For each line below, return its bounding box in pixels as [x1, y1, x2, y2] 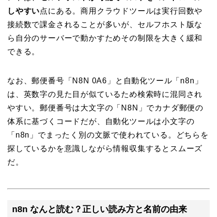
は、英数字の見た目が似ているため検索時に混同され [7, 90, 203, 98]
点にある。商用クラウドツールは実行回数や [40, 6, 203, 15]
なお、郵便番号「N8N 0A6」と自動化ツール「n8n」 [7, 76, 203, 85]
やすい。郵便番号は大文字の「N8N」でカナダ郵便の [7, 103, 203, 112]
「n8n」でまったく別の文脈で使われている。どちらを [7, 130, 209, 139]
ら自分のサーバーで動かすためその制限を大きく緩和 [7, 33, 203, 42]
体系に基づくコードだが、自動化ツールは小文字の [7, 117, 195, 125]
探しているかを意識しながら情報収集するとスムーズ [7, 144, 203, 153]
